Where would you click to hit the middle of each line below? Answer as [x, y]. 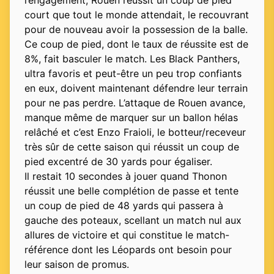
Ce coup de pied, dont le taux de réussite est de [136, 44]
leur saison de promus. [77, 265]
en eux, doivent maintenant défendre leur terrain [136, 88]
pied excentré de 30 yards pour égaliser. [118, 162]
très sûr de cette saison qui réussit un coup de [132, 147]
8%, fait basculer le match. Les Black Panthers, [132, 59]
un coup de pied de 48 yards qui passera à [124, 206]
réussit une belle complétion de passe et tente [131, 191]
